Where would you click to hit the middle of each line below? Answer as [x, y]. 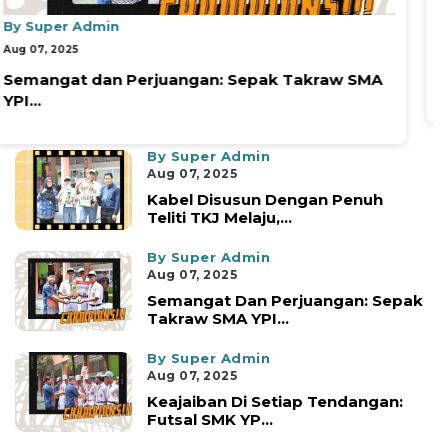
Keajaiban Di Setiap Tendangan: [275, 402]
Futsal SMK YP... [210, 420]
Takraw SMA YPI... [218, 319]
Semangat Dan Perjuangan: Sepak [285, 301]
